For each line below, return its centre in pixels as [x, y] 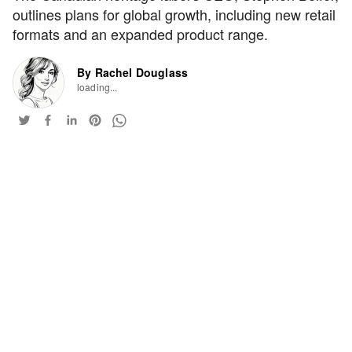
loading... [97, 86]
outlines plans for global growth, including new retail [174, 14]
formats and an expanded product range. [140, 33]
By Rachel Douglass [133, 72]
